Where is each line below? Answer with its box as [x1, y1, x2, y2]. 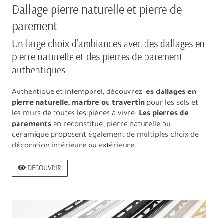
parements [12, 120, 51, 129]
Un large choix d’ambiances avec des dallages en [12, 37, 205, 50]
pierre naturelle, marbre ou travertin [12, 99, 146, 108]
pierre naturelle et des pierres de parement [12, 50, 182, 63]
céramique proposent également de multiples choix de [12, 131, 199, 140]
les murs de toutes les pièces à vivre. [12, 109, 139, 118]
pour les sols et [146, 99, 198, 108]
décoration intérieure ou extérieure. [12, 142, 136, 150]
